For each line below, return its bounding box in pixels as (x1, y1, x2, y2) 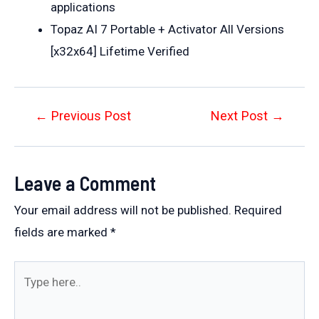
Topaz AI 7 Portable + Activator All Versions (51, 21, 284, 36)
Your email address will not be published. (14, 202, 231, 217)
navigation (14, 130, 69, 145)
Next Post (210, 108, 271, 124)
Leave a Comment (14, 170, 156, 195)
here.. (14, 286, 43, 301)
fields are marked (14, 224, 110, 239)
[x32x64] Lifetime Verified (51, 43, 189, 58)
